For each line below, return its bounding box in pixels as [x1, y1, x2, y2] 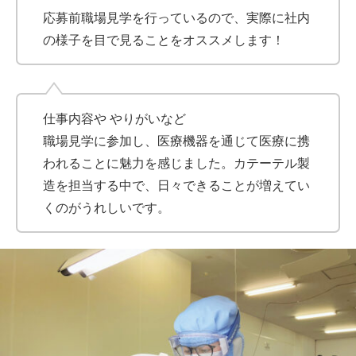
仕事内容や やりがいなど [43, 112, 186, 126]
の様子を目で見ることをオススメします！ [43, 33, 284, 47]
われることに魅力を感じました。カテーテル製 [43, 157, 310, 170]
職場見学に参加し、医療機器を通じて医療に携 [43, 134, 310, 148]
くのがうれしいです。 [43, 201, 170, 215]
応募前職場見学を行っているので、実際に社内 [43, 11, 310, 25]
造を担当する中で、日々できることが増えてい [43, 179, 310, 192]
